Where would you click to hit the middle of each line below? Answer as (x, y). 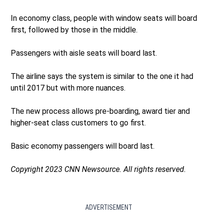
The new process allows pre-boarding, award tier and (101, 111)
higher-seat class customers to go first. (78, 123)
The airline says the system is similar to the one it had (102, 76)
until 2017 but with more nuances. (68, 88)
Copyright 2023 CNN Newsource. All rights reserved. (99, 169)
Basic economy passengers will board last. (83, 146)
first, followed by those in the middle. (74, 30)
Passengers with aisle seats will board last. (84, 53)
